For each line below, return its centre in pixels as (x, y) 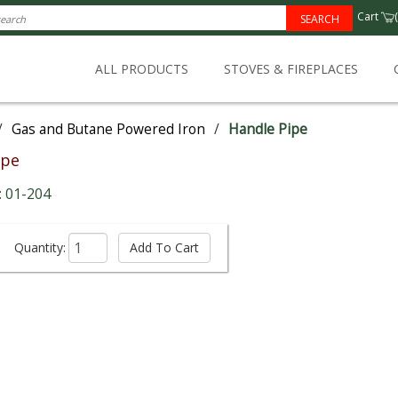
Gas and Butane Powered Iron (108, 129)
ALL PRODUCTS (142, 69)
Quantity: (40, 247)
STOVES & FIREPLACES (291, 69)
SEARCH (319, 19)
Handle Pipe (268, 129)
